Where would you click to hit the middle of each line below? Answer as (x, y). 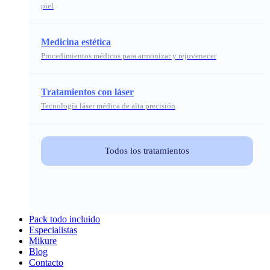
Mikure (43, 241)
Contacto (46, 262)
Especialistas (53, 230)
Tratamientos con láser (87, 92)
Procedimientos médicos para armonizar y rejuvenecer (129, 56)
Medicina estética (76, 42)
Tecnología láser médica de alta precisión (108, 106)
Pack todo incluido (64, 219)
